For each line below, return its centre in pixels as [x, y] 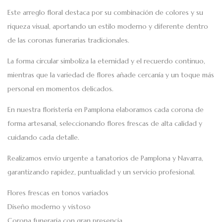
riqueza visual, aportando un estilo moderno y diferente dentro [108, 27]
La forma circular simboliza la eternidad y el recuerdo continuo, [106, 61]
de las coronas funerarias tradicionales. [68, 40]
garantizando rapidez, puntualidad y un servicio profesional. [101, 172]
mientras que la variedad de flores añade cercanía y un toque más [111, 75]
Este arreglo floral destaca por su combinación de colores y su [105, 13]
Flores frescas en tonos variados [58, 193]
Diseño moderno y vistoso [49, 207]
